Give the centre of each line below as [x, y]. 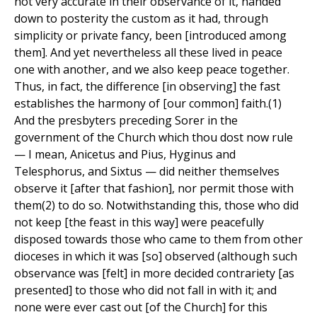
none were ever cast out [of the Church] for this [141, 307]
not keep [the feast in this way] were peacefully [139, 223]
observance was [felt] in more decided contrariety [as [154, 273]
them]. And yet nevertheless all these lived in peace [148, 53]
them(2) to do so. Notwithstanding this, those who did [156, 206]
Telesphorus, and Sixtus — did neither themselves [147, 172]
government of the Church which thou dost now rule [154, 138]
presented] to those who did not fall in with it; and [145, 290]
